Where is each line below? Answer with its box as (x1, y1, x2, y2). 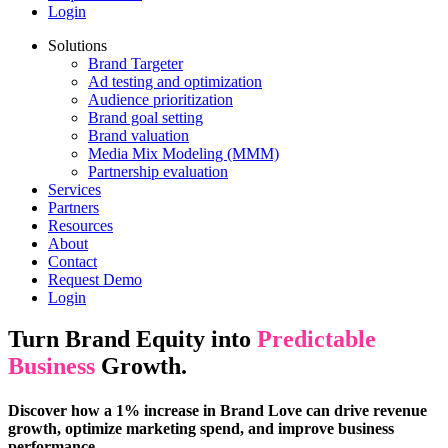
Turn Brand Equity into (8, 326, 257, 353)
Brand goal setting (88, 108, 203, 126)
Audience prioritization (88, 90, 233, 108)
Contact (48, 252, 97, 270)
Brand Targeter (88, 54, 183, 72)
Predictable (257, 326, 376, 353)
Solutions (48, 36, 107, 54)
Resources (48, 216, 113, 234)
